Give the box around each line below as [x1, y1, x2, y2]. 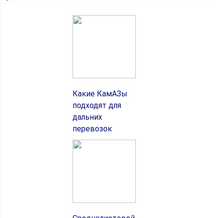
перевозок [72, 124, 112, 134]
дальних [72, 112, 102, 122]
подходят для [72, 101, 121, 110]
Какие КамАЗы [72, 89, 127, 99]
